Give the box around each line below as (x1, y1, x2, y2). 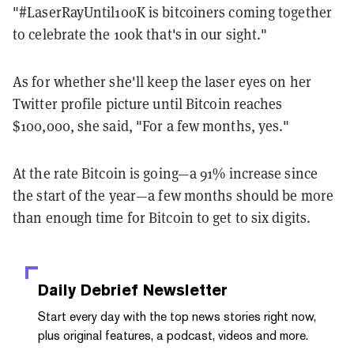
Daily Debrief (38, 280, 138, 299)
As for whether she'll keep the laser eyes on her (13, 71, 311, 91)
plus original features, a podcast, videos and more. (38, 327, 308, 343)
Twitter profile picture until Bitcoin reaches (13, 93, 283, 113)
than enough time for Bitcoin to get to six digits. (13, 207, 311, 227)
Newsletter (138, 280, 228, 299)
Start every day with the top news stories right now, (38, 308, 316, 324)
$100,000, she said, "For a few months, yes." (13, 115, 290, 135)
